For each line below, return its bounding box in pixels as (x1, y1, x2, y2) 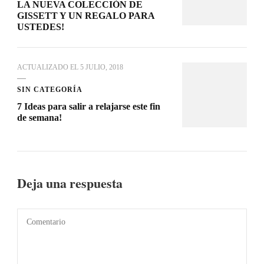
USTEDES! (17, 21, 64, 32)
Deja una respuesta (17, 173, 126, 192)
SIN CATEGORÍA (17, 85, 82, 94)
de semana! (17, 112, 62, 123)
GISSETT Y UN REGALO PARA (17, 10, 154, 21)
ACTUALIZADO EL (17, 62, 80, 71)
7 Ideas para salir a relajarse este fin (17, 101, 160, 111)
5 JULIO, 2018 (80, 62, 123, 71)
